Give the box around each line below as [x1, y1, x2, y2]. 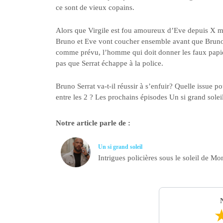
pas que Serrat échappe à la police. [56, 59, 163, 67]
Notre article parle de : [56, 119, 130, 127]
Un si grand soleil [98, 143, 142, 151]
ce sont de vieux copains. [56, 3, 134, 11]
